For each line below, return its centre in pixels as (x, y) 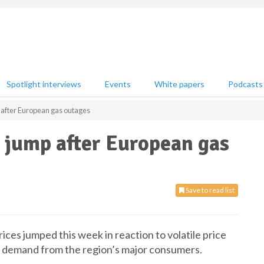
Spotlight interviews (44, 84)
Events (118, 84)
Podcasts (245, 84)
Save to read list (209, 190)
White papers (179, 84)
